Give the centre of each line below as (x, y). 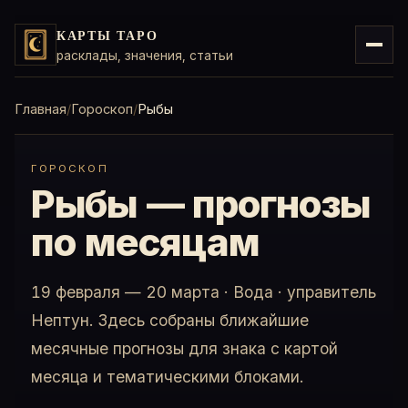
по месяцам (145, 242)
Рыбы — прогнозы (201, 204)
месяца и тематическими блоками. (167, 377)
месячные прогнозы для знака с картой (184, 349)
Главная (41, 109)
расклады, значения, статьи (145, 55)
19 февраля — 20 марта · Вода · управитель (204, 292)
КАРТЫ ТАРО (107, 36)
